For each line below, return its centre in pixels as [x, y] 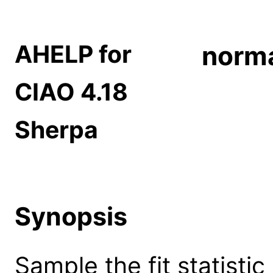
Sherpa [56, 130]
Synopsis [71, 216]
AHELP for [73, 54]
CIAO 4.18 [71, 92]
